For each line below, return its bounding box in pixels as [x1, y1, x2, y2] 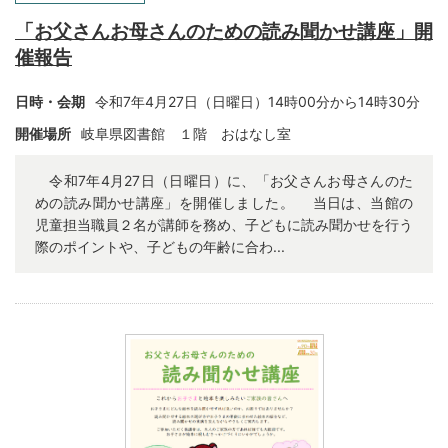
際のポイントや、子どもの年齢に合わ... [35, 238, 285, 255]
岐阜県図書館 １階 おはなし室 [81, 125, 291, 142]
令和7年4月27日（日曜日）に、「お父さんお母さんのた [35, 172, 413, 189]
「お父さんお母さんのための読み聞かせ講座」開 [15, 20, 433, 43]
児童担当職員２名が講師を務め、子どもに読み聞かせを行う [35, 216, 413, 233]
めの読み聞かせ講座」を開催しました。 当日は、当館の [35, 194, 413, 211]
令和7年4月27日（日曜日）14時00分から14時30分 [95, 93, 420, 110]
